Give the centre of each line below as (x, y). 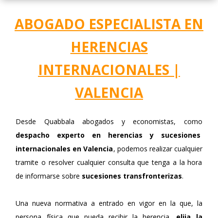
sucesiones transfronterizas (132, 176)
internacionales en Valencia (64, 148)
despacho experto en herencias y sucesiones (109, 135)
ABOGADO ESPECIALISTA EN (109, 24)
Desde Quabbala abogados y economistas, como (109, 121)
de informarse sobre (49, 176)
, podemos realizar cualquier (158, 148)
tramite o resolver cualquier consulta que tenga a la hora (109, 162)
